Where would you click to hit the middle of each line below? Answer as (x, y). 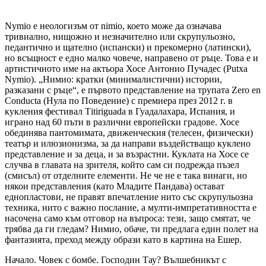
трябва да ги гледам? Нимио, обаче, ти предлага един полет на (132, 229)
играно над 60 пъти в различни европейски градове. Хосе (122, 122)
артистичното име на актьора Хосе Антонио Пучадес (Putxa (126, 68)
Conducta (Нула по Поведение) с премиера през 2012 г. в (119, 100)
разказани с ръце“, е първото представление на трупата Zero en (133, 90)
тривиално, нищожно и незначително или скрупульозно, (120, 36)
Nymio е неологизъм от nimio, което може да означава (113, 26)
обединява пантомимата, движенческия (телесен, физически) (129, 132)
